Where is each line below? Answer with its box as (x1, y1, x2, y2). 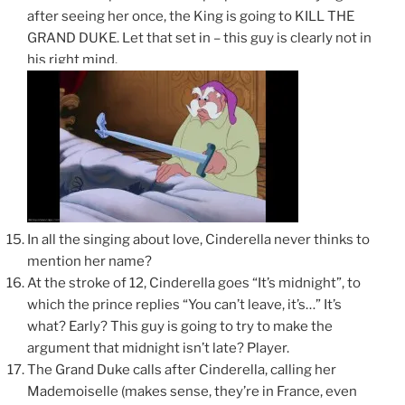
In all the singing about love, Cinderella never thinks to (27, 231, 370, 249)
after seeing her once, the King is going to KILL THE (27, 8, 354, 25)
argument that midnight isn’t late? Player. (27, 340, 289, 357)
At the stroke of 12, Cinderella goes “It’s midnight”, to (27, 275, 361, 292)
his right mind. (27, 52, 118, 69)
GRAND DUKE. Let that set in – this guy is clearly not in (27, 30, 372, 47)
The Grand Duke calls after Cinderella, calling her (27, 362, 336, 379)
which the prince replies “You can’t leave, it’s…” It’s (27, 297, 342, 314)
